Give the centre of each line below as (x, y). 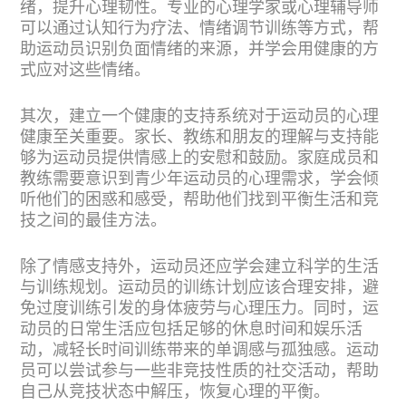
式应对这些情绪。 (85, 71)
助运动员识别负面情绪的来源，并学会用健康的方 (199, 50)
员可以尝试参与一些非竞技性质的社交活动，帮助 (199, 372)
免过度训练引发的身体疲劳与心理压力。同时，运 (199, 309)
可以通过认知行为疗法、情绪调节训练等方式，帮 (199, 29)
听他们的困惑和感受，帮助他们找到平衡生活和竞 (199, 200)
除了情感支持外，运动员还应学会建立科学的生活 (199, 267)
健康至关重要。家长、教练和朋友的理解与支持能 (199, 138)
